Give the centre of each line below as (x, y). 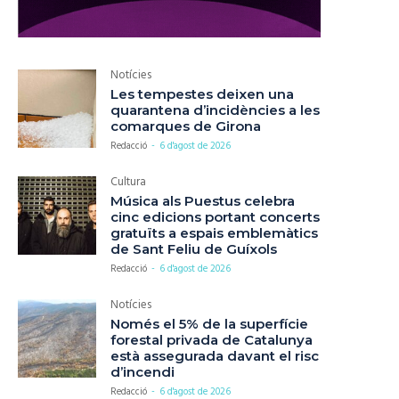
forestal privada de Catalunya (212, 340)
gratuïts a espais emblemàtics (215, 233)
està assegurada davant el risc (215, 356)
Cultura (129, 183)
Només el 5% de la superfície (210, 324)
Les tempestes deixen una (203, 94)
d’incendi (143, 372)
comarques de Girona (186, 126)
